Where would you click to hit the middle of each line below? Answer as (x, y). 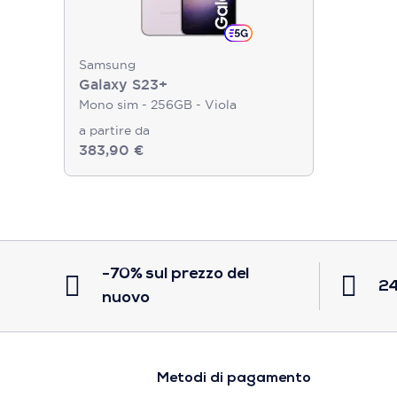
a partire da (114, 130)
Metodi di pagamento (234, 378)
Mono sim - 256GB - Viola (158, 105)
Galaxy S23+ (123, 85)
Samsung (107, 65)
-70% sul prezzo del (175, 274)
